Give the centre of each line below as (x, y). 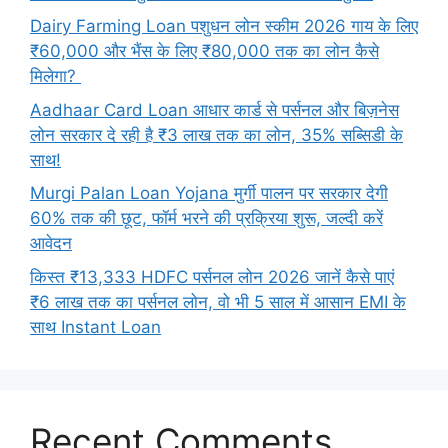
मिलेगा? (55, 76)
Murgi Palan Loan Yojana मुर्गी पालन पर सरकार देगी (209, 193)
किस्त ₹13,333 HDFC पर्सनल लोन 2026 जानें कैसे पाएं (212, 276)
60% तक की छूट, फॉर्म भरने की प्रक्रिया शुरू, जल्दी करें (206, 218)
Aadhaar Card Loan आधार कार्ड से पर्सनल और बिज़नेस (214, 109)
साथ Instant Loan (95, 326)
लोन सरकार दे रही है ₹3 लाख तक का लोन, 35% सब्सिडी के (216, 134)
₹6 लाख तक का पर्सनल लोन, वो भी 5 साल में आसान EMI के (218, 301)
